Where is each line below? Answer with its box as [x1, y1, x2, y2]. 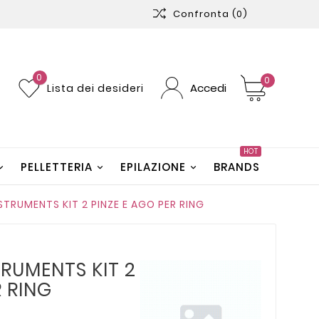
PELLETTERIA [21, 159, 93, 174]
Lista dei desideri [46, 80, 147, 95]
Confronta [172, 7, 232, 21]
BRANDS [214, 159, 260, 174]
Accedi [189, 80, 226, 96]
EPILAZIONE [120, 159, 186, 174]
